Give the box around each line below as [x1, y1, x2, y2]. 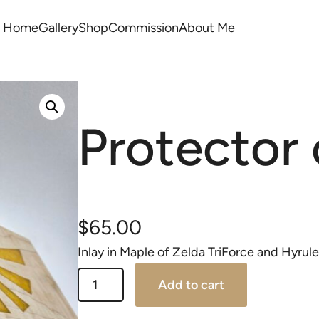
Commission [108, 20, 179, 36]
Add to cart [158, 277, 225, 293]
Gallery [38, 20, 78, 36]
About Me [178, 20, 235, 36]
